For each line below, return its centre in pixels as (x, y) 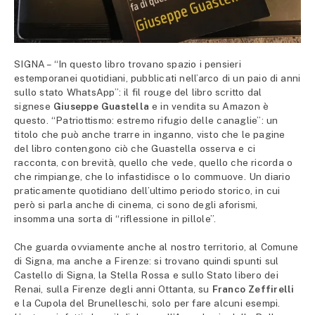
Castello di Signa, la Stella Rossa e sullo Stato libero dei (146, 275)
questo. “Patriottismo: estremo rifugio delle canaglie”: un (146, 121)
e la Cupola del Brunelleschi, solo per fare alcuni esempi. (147, 303)
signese (34, 107)
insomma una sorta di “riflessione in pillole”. (115, 219)
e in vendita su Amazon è (211, 107)
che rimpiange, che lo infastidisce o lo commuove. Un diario (152, 177)
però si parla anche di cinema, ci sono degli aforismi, (136, 205)
